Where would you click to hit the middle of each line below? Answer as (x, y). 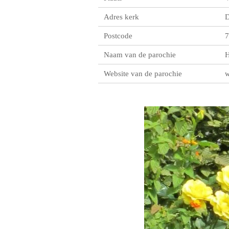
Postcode (118, 36)
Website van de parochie (143, 73)
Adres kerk (122, 17)
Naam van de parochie (140, 54)
